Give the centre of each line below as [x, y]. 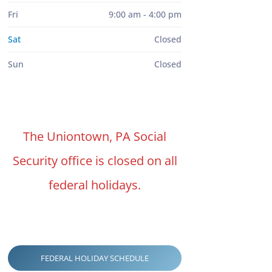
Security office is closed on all [95, 161]
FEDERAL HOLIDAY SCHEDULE [95, 258]
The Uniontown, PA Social [95, 137]
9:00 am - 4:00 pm [145, 14]
